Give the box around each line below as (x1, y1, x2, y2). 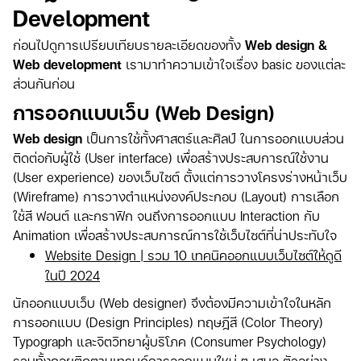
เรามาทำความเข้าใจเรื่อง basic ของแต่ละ (122, 55, 346, 74)
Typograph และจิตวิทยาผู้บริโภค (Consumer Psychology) (13, 332, 326, 351)
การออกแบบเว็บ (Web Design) (13, 99, 275, 127)
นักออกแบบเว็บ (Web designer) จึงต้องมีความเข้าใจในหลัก (13, 293, 331, 313)
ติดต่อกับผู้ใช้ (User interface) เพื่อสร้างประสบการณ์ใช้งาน (13, 148, 329, 168)
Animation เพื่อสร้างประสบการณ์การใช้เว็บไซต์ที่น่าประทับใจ (13, 226, 337, 245)
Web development (13, 55, 122, 74)
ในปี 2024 (45, 266, 100, 285)
